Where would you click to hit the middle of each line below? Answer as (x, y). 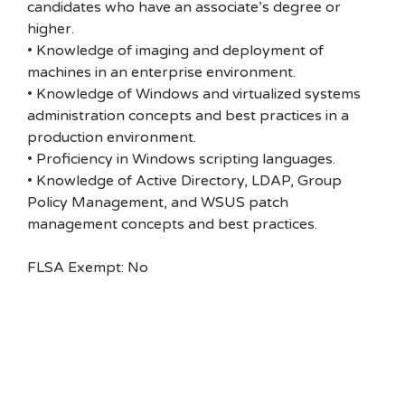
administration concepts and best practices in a (188, 116)
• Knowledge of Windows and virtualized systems (194, 94)
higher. (51, 29)
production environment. (112, 137)
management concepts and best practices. (172, 224)
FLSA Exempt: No (88, 268)
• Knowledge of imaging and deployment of (175, 51)
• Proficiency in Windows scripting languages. (181, 159)
